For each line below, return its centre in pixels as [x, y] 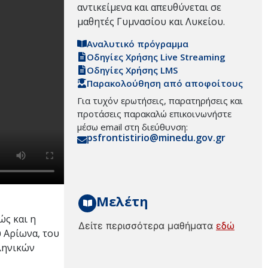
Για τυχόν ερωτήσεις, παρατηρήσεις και [160, 101]
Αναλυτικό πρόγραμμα [138, 44]
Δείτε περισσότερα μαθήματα [147, 225]
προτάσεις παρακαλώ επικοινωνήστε [154, 114]
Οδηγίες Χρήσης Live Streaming [156, 57]
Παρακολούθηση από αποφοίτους [165, 83]
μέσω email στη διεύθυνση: [133, 127]
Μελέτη [122, 201]
